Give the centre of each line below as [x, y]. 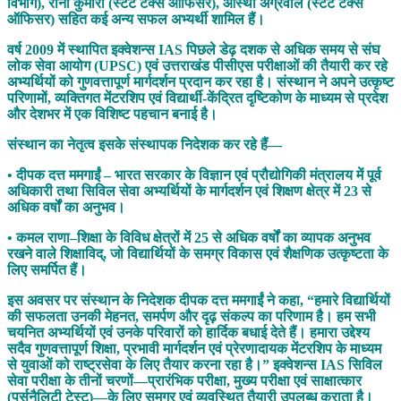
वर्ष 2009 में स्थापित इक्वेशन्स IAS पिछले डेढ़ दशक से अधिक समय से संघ [193, 49]
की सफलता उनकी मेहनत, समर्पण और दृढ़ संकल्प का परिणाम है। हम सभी [192, 316]
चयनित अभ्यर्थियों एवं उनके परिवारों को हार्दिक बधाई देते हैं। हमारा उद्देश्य [188, 332]
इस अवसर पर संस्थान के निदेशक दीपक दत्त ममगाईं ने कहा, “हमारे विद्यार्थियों [199, 300]
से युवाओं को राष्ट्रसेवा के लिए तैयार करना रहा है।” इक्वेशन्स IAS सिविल [195, 364]
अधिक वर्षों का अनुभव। [66, 207]
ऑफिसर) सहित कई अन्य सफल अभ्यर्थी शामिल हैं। [136, 19]
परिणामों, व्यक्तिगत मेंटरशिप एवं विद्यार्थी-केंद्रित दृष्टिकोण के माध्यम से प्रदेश [197, 98]
